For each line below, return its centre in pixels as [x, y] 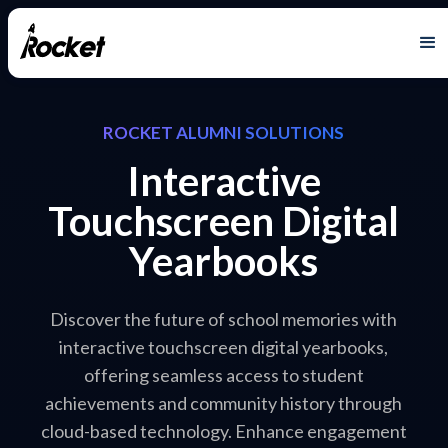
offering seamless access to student [223, 375]
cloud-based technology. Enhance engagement [223, 431]
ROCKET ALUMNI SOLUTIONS [224, 132]
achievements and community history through [224, 403]
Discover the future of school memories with [224, 319]
